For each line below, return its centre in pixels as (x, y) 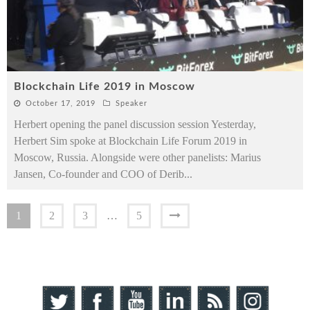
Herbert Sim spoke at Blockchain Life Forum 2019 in (130, 140)
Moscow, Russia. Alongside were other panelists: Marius (137, 157)
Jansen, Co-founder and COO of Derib (99, 174)
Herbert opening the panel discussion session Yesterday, (135, 124)
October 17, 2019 (61, 103)
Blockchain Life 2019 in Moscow (104, 86)
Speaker (131, 103)
